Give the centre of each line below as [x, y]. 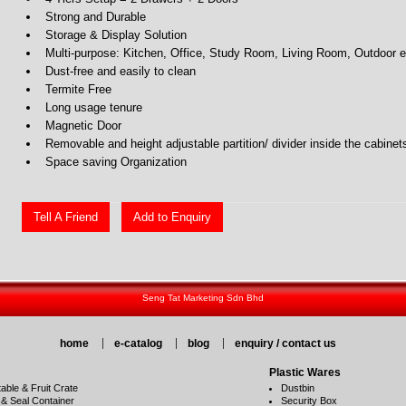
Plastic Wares [304, 372]
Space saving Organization [116, 162]
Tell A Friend [66, 217]
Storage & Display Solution [116, 35]
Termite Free [78, 90]
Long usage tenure [94, 108]
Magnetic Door [83, 126]
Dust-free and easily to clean [121, 72]
